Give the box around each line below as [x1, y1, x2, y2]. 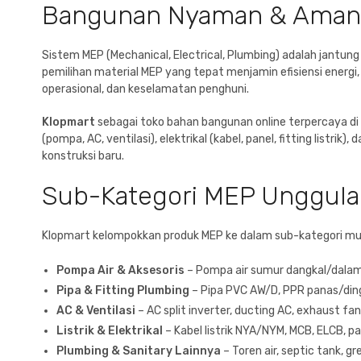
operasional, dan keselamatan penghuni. [42, 82, 249, 97]
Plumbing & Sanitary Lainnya [56, 344, 221, 359]
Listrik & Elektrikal [56, 324, 163, 338]
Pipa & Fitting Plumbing [56, 284, 189, 298]
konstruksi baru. [42, 149, 124, 164]
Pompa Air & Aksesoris [56, 263, 185, 278]
